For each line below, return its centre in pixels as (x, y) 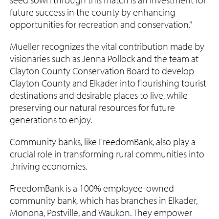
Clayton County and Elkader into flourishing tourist (108, 83)
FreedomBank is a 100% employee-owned (92, 188)
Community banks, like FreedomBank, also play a (103, 142)
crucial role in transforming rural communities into (107, 154)
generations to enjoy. (51, 120)
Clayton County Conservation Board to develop (102, 71)
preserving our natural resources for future (92, 108)
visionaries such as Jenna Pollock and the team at (104, 59)
